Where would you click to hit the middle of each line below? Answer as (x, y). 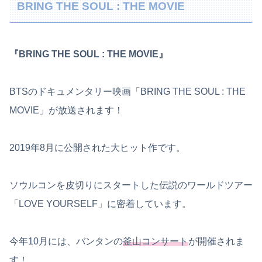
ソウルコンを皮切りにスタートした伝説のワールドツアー (131, 185)
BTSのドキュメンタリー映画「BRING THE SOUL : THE (127, 92)
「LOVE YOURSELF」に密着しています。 (100, 204)
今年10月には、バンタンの (66, 242)
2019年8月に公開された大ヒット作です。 (97, 148)
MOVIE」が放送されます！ (66, 111)
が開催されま (216, 242)
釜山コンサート (156, 242)
